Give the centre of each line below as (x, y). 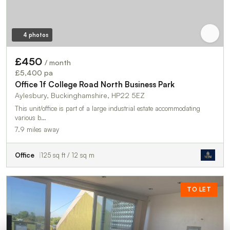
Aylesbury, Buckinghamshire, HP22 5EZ (80, 95)
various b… (31, 118)
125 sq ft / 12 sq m (68, 155)
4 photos (35, 35)
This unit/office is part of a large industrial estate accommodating (108, 109)
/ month (58, 63)
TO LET (199, 189)
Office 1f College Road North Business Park (95, 85)
